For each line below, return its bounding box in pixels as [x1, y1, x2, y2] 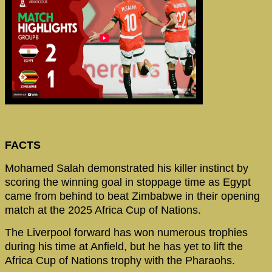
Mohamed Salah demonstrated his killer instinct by [5, 161, 248, 174]
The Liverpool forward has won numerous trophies [5, 226, 248, 239]
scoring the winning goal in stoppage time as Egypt [5, 175, 251, 188]
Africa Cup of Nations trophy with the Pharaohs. [5, 254, 235, 267]
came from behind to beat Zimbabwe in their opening [5, 189, 260, 202]
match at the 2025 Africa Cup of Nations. [5, 203, 201, 216]
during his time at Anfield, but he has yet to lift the [5, 240, 243, 253]
